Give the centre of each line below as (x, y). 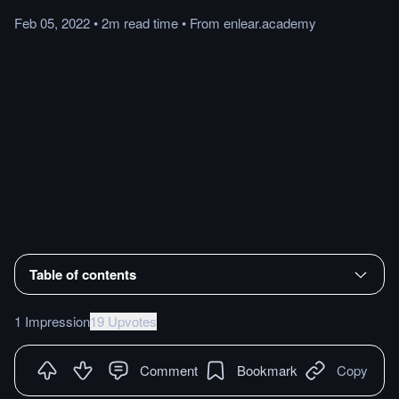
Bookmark (267, 370)
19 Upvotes (123, 321)
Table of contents (83, 274)
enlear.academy (270, 23)
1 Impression (52, 321)
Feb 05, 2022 (52, 23)
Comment (169, 370)
